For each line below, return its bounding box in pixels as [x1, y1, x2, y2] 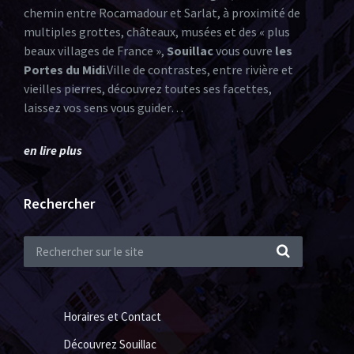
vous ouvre [213, 43, 275, 58]
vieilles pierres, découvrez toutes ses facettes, [24, 81, 272, 96]
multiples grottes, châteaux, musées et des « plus [24, 24, 290, 40]
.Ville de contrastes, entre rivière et [105, 62, 293, 77]
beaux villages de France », [24, 43, 167, 58]
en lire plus [24, 142, 82, 158]
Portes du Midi [24, 62, 105, 77]
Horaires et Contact [63, 309, 161, 324]
